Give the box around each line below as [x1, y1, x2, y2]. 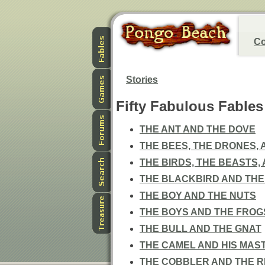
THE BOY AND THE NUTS [140, 190, 256, 201]
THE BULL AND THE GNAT [140, 224, 261, 234]
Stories [126, 75, 158, 85]
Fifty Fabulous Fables [116, 98, 263, 114]
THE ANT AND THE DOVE [140, 124, 256, 134]
